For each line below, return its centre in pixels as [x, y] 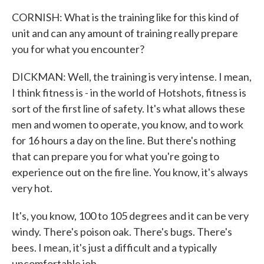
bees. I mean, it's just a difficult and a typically [114, 247]
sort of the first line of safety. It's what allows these [128, 108]
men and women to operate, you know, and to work [128, 124]
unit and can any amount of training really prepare [125, 33]
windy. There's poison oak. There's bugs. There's [122, 232]
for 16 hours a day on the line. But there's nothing [124, 140]
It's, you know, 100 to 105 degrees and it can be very [130, 216]
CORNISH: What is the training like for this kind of [126, 17]
